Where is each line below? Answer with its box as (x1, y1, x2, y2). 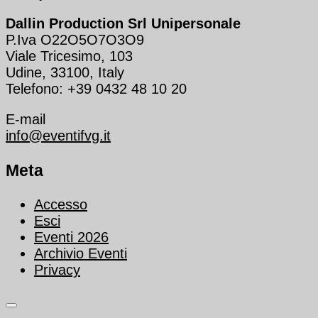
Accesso (34, 197, 87, 212)
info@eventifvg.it (6, 128, 111, 144)
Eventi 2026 (34, 229, 109, 245)
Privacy (34, 262, 80, 278)
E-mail (6, 111, 45, 128)
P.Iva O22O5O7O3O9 (6, 32, 144, 48)
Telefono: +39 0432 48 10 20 (6, 81, 187, 97)
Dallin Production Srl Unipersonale (6, 16, 241, 32)
